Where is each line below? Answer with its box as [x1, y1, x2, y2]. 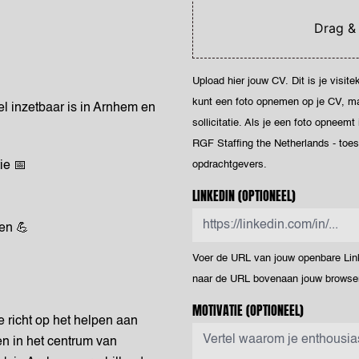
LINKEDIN [192, 186, 235, 205]
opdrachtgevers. [192, 159, 267, 170]
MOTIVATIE [192, 301, 243, 320]
